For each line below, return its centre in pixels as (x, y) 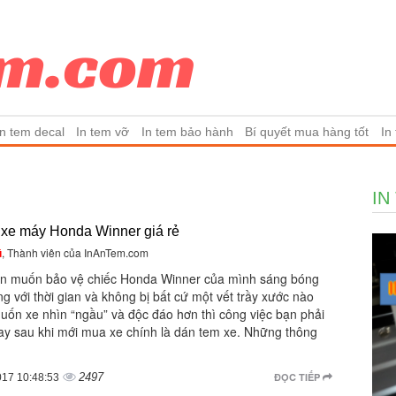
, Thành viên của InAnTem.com (75, 252)
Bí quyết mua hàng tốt (307, 131)
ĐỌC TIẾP (298, 377)
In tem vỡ (103, 131)
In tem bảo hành (187, 131)
